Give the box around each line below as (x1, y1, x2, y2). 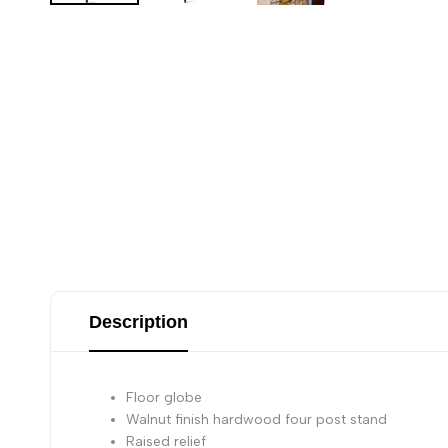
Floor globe (126, 389, 202, 407)
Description (89, 312, 188, 333)
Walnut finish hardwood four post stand (126, 411, 387, 429)
